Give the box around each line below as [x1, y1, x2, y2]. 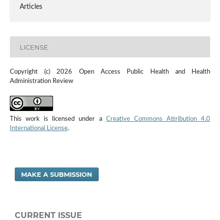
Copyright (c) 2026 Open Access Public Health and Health [9, 69, 211, 76]
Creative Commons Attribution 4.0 [106, 116, 211, 123]
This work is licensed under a [9, 116, 106, 123]
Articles [19, 3, 42, 11]
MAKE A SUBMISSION [21, 170, 93, 179]
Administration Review [9, 78, 73, 85]
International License [9, 125, 68, 132]
